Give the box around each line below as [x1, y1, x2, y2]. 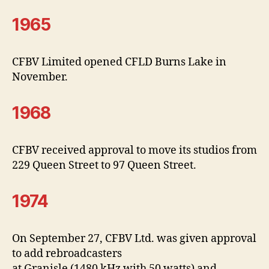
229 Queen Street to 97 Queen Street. [12, 158, 196, 172]
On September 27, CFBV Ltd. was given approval [12, 231, 256, 246]
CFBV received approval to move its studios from [12, 143, 257, 157]
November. [12, 70, 70, 84]
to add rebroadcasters [12, 246, 122, 261]
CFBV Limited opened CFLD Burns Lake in [12, 55, 226, 69]
